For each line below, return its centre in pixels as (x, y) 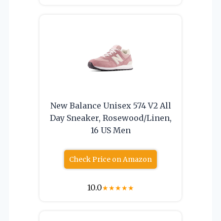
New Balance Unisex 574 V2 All (110, 106)
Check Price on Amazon (110, 159)
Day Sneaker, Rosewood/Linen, (110, 118)
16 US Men (110, 130)
